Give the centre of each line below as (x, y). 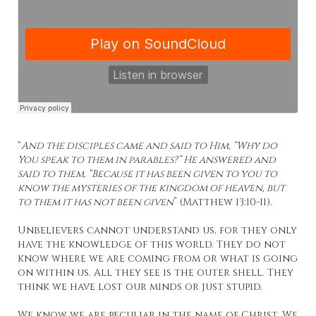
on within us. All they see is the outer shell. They (156, 273)
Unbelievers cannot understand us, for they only (157, 231)
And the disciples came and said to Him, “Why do (149, 146)
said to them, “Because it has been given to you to (147, 174)
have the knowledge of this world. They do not (152, 245)
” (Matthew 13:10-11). (223, 202)
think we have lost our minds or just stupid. (140, 287)
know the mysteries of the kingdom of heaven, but (151, 188)
